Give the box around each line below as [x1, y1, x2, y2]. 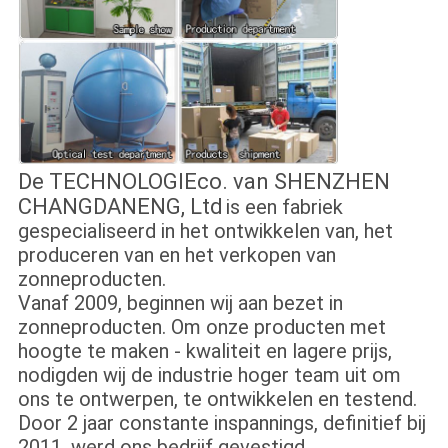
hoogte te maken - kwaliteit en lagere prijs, [17, 339, 392, 364]
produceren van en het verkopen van [17, 243, 336, 268]
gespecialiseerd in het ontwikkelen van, [17, 219, 359, 244]
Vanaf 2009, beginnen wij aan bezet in [17, 291, 343, 316]
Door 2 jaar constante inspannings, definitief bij [17, 411, 426, 436]
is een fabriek [225, 195, 343, 220]
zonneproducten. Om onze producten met [17, 315, 386, 340]
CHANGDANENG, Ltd [17, 194, 223, 220]
